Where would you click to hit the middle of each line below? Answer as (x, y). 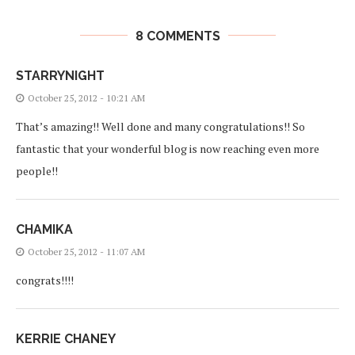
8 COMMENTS (177, 36)
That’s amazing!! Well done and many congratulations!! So (160, 126)
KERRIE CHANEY (66, 338)
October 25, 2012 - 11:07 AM (86, 251)
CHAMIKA (44, 229)
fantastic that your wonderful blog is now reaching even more (168, 148)
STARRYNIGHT (60, 75)
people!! (37, 170)
